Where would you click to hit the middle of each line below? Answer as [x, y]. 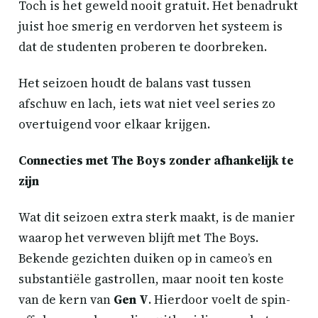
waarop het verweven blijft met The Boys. [138, 238]
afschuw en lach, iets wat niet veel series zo [147, 104]
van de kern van [66, 300]
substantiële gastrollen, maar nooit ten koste [151, 279]
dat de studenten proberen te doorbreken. [143, 47]
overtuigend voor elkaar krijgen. [114, 124]
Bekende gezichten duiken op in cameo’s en [146, 258]
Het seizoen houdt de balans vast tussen [135, 83]
